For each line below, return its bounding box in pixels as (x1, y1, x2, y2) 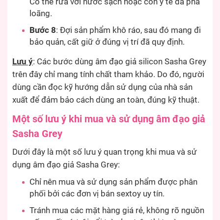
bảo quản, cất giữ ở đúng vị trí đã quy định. (29, 37, 185, 47)
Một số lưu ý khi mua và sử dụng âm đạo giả (12, 112, 205, 125)
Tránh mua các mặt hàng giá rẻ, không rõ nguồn (29, 205, 204, 215)
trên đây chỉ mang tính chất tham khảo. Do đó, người (12, 69, 204, 79)
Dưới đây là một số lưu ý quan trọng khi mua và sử (12, 147, 197, 157)
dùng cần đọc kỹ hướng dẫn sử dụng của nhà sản (12, 82, 192, 92)
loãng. (29, 8, 52, 18)
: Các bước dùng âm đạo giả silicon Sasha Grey (33, 56, 206, 66)
